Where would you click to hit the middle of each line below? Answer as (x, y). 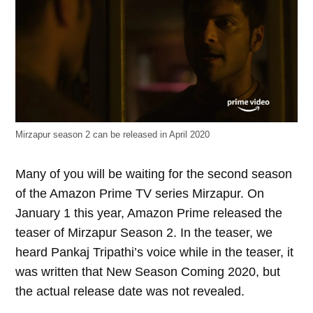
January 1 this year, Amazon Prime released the (149, 213)
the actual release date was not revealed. (130, 292)
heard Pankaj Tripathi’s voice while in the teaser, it (155, 253)
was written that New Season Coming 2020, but (148, 272)
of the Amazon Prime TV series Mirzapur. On (140, 194)
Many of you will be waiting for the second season (154, 174)
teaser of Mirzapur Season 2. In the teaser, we (144, 233)
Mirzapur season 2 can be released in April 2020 (113, 135)
